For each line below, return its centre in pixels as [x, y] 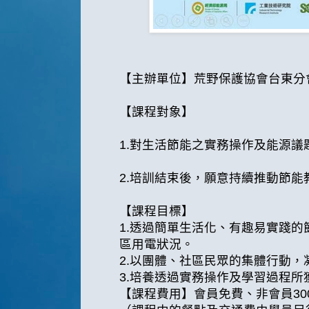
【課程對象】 [157, 112]
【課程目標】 [157, 211]
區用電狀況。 [157, 245]
